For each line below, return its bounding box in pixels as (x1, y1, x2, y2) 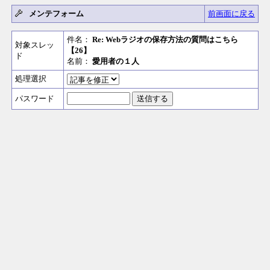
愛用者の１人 (92, 57, 139, 66)
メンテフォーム (29, 9, 84, 18)
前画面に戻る (208, 9, 255, 18)
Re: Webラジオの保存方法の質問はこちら (92, 35, 238, 44)
